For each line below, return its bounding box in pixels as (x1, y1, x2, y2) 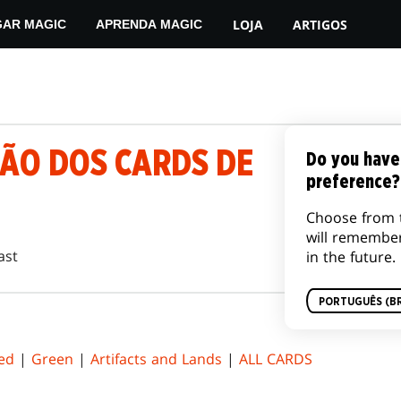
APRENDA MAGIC (96, 17, 203, 31)
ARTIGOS (293, 15, 348, 33)
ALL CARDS (239, 349, 312, 370)
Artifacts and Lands (90, 349, 222, 370)
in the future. (306, 247, 396, 267)
